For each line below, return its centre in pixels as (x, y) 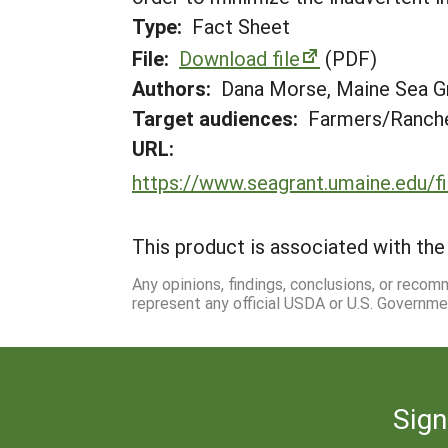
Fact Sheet (241, 26)
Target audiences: (215, 118)
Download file (239, 58)
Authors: (171, 88)
